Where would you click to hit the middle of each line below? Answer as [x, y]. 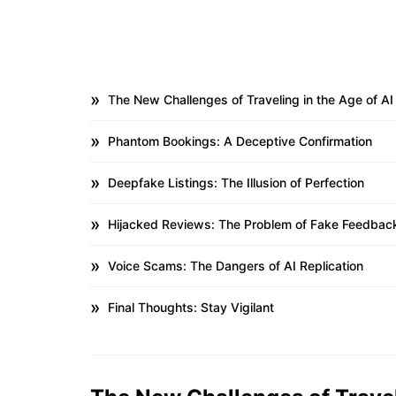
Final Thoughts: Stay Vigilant [191, 307]
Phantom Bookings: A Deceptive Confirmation [240, 141]
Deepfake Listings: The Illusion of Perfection [236, 182]
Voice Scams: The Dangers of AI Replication [236, 265]
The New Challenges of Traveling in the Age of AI [251, 99]
